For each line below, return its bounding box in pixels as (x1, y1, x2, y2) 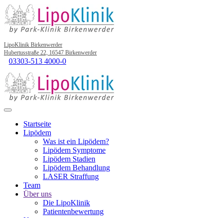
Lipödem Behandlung (43, 163, 110, 172)
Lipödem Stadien (43, 155, 95, 163)
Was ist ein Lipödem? (43, 137, 109, 145)
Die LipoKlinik (43, 199, 90, 207)
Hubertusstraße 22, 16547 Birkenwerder (4, 49, 97, 56)
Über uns (23, 190, 52, 198)
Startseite (23, 120, 51, 128)
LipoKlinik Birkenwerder (4, 41, 62, 48)
